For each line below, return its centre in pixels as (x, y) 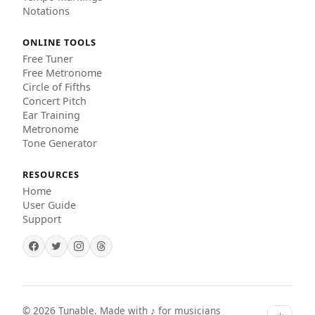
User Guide (49, 205)
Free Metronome (62, 73)
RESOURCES (51, 175)
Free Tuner (48, 59)
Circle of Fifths (57, 87)
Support (42, 219)
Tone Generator (60, 143)
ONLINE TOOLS (60, 43)
